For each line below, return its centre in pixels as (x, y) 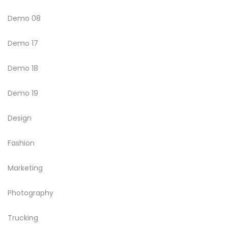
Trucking (23, 218)
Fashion (21, 143)
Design (20, 118)
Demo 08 (24, 18)
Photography (31, 193)
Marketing (25, 168)
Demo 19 (23, 93)
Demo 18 (23, 68)
